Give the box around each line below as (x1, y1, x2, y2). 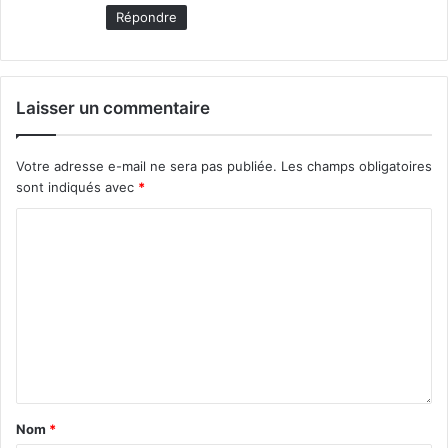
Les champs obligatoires (281, 157, 432, 174)
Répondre (116, 8, 177, 25)
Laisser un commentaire (16, 97, 210, 118)
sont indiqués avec (16, 178, 138, 195)
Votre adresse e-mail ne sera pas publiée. (16, 157, 277, 174)
